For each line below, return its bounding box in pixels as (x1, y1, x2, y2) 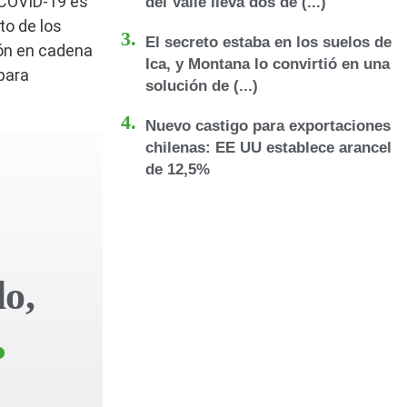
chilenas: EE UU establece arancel (145, 139, 392, 156)
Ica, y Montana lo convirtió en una (145, 55, 390, 73)
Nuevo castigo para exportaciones (145, 117, 391, 134)
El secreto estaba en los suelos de (145, 34, 392, 51)
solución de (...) (145, 77, 258, 94)
